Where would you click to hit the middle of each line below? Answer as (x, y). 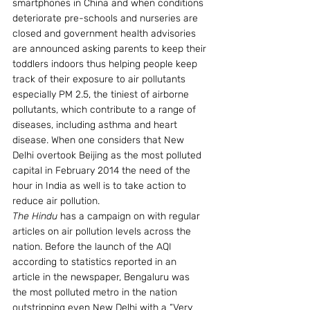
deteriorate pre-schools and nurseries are (107, 18)
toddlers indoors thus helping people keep (106, 64)
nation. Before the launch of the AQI (93, 247)
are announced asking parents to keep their (111, 49)
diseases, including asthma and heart (96, 125)
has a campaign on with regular (130, 216)
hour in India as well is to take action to (101, 186)
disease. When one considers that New (100, 140)
